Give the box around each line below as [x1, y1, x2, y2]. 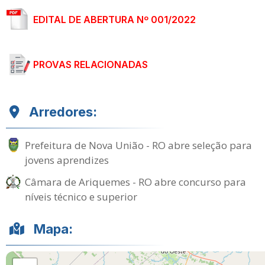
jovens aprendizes [25, 153, 109, 167]
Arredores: [29, 104, 97, 119]
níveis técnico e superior [25, 190, 137, 203]
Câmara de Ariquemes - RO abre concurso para [25, 175, 246, 189]
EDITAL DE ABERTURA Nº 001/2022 [33, 14, 196, 25]
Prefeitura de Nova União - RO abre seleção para [25, 138, 252, 152]
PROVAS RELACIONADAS [33, 59, 148, 70]
